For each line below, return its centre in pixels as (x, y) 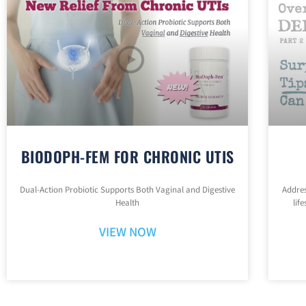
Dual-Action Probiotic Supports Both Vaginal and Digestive (128, 191)
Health (128, 204)
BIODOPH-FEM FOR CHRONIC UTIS (127, 157)
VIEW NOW (127, 233)
